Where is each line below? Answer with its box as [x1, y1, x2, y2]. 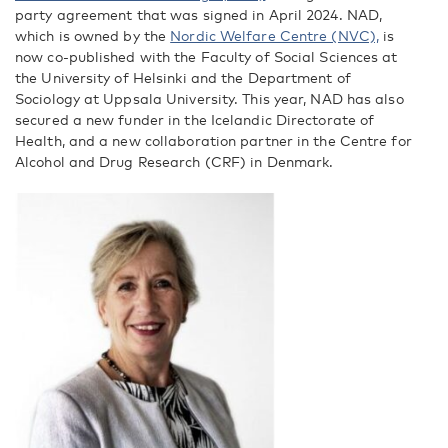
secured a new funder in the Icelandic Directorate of [15, 111, 375, 128]
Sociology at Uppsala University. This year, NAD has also [15, 90, 404, 107]
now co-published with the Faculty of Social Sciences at [15, 48, 398, 65]
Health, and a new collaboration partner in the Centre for [15, 132, 412, 149]
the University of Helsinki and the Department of [15, 69, 351, 86]
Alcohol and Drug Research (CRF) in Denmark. [15, 153, 334, 170]
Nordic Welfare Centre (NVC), [170, 27, 380, 44]
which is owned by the [15, 27, 171, 44]
